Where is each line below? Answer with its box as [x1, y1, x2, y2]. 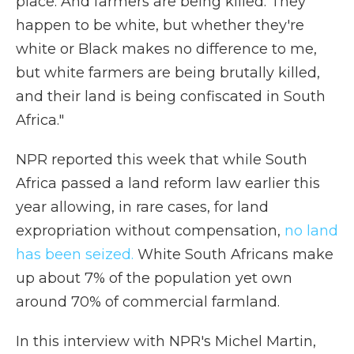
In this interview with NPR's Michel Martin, [16, 333, 316, 350]
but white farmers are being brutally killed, [16, 64, 320, 81]
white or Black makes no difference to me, [16, 40, 317, 58]
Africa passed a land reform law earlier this [16, 175, 320, 192]
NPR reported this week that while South [16, 151, 307, 168]
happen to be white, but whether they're [16, 17, 304, 34]
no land [284, 222, 338, 239]
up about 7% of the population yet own [16, 269, 292, 287]
